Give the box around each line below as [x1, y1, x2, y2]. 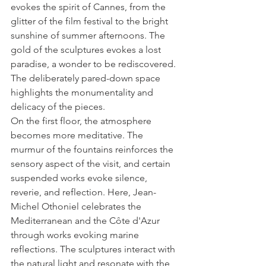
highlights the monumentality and [11, 87, 156, 99]
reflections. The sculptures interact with [11, 243, 178, 255]
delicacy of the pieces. [11, 101, 105, 113]
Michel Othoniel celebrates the [11, 201, 144, 213]
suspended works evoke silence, [11, 172, 150, 184]
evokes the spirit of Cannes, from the [11, 1, 168, 13]
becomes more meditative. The [11, 129, 145, 141]
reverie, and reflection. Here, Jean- [11, 186, 156, 198]
